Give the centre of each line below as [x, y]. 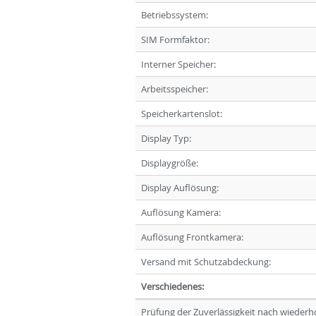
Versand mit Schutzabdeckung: [206, 261]
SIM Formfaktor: [175, 39]
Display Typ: [166, 138]
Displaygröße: [170, 163]
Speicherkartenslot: [182, 113]
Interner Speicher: [178, 64]
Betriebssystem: [175, 14]
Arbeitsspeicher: [175, 89]
